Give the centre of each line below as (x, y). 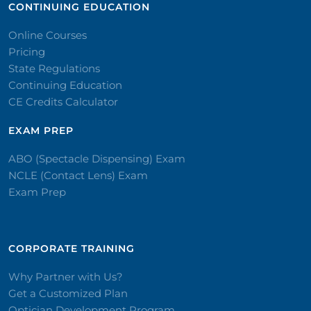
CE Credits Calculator (63, 102)
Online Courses (48, 35)
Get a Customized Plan (68, 293)
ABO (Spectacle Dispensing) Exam (97, 159)
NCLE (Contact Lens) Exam (78, 175)
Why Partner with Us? (66, 277)
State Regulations (54, 68)
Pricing (27, 52)
